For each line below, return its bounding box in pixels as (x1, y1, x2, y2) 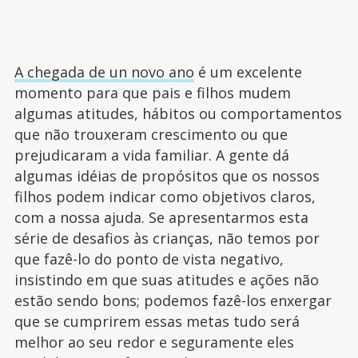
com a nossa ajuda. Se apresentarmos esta (14, 207, 308, 227)
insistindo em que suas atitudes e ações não (14, 269, 319, 289)
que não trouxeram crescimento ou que (14, 124, 288, 144)
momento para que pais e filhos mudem (14, 82, 291, 102)
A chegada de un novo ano (14, 62, 194, 82)
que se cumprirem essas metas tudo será (14, 311, 300, 331)
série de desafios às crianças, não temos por (14, 228, 320, 248)
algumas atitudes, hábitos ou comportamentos (14, 103, 342, 123)
